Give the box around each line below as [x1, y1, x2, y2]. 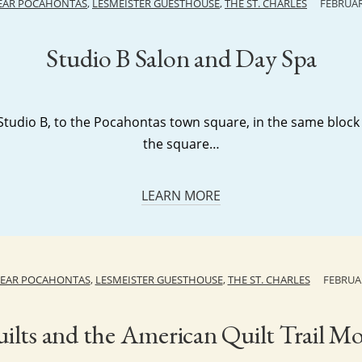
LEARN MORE [141, 187, 221, 204]
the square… [142, 135, 220, 153]
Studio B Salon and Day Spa [45, 41, 317, 75]
